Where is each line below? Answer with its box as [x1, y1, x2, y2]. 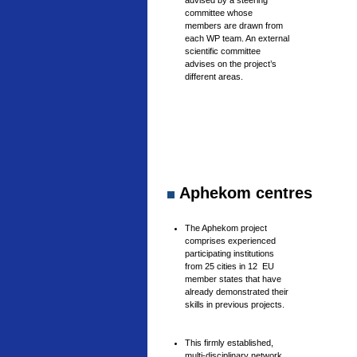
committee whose [185, 8, 253, 18]
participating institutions [185, 249, 274, 258]
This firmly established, [185, 338, 273, 347]
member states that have [185, 274, 281, 284]
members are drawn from [185, 21, 283, 30]
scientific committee [185, 46, 261, 56]
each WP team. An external [185, 33, 289, 43]
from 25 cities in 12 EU [185, 261, 274, 271]
